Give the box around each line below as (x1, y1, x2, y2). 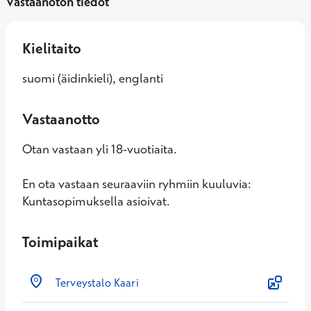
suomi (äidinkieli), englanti (22, 70, 163, 86)
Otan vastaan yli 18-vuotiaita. (22, 141, 177, 157)
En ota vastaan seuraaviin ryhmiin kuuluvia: (22, 176, 251, 192)
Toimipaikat (22, 233, 98, 251)
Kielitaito (22, 39, 81, 57)
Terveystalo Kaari (56, 276, 139, 289)
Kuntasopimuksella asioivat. (22, 193, 170, 209)
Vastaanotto (22, 110, 100, 128)
